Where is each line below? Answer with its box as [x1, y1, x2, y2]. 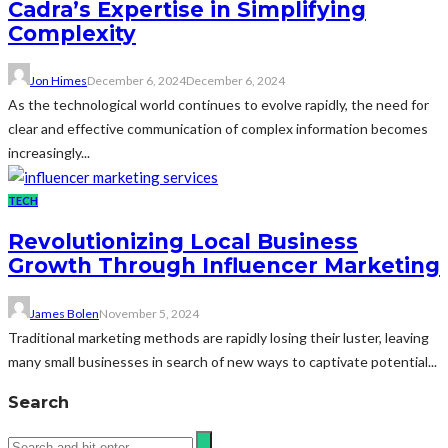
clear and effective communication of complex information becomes [8, 119, 428, 137]
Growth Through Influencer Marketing [8, 253, 440, 279]
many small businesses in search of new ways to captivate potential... [8, 352, 437, 370]
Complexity [8, 20, 136, 46]
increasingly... [8, 143, 90, 161]
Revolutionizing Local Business [8, 229, 358, 255]
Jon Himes [30, 72, 87, 88]
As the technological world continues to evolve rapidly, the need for [8, 95, 429, 113]
